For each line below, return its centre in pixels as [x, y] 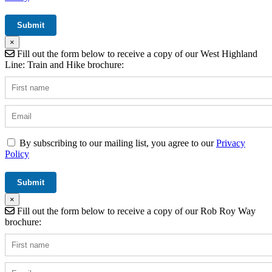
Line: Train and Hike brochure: [64, 64]
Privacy [231, 143]
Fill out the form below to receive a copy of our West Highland [136, 53]
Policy [17, 154]
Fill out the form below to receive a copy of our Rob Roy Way [135, 211]
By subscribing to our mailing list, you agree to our [118, 143]
